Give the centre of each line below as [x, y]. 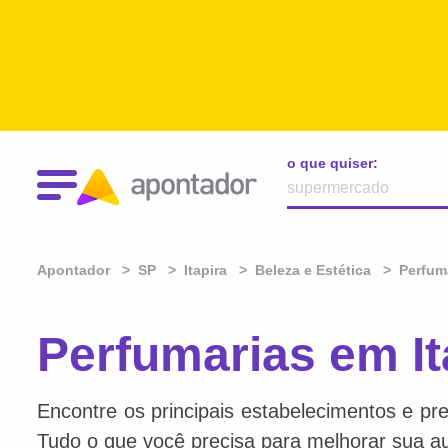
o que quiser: [332, 163]
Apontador [75, 270]
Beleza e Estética [313, 270]
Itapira [205, 270]
